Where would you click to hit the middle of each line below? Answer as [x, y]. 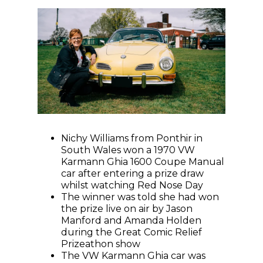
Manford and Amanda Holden [131, 221]
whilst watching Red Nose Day [132, 186]
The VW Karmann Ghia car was [133, 256]
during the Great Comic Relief [131, 232]
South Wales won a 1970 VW [128, 150]
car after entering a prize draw [132, 174]
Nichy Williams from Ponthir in [132, 139]
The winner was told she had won [140, 197]
